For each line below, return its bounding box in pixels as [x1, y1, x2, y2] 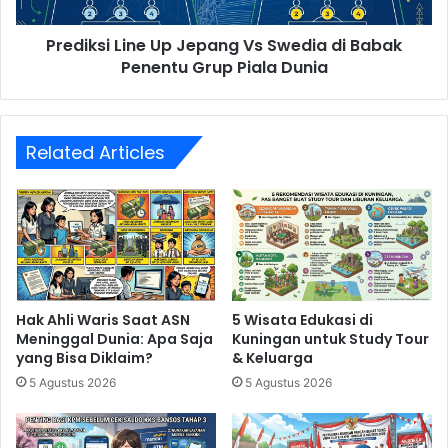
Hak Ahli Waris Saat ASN [16, 310, 190, 331]
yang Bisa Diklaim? [16, 348, 153, 369]
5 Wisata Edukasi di [232, 310, 373, 331]
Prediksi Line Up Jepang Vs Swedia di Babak [46, 33, 402, 57]
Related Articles [26, 139, 165, 165]
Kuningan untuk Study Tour [232, 329, 429, 350]
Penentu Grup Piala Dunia [120, 55, 328, 79]
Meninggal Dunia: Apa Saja [16, 329, 213, 350]
